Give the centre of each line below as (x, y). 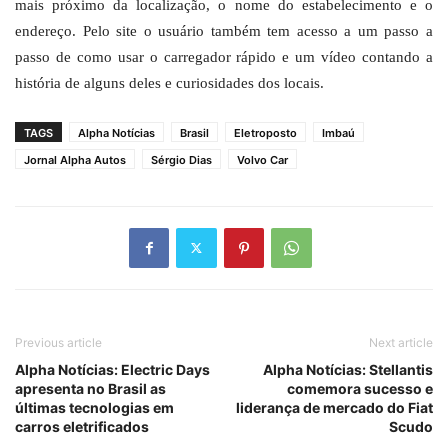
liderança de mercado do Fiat (334, 407)
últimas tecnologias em (94, 407)
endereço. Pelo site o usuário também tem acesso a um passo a (224, 30)
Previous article (58, 342)
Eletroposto (265, 132)
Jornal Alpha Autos (75, 159)
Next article (401, 342)
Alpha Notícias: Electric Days (112, 369)
